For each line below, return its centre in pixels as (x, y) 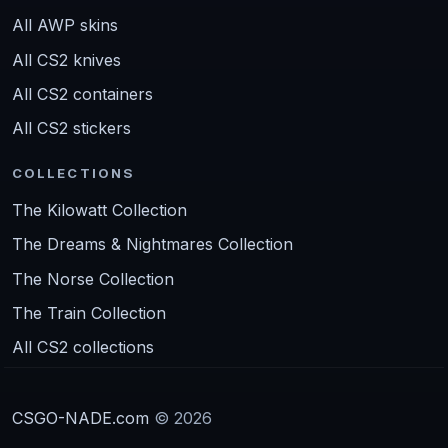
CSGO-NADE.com (80, 418)
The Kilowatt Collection (99, 209)
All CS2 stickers (71, 128)
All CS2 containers (82, 94)
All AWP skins (65, 25)
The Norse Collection (93, 278)
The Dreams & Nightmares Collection (152, 244)
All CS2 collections (83, 347)
